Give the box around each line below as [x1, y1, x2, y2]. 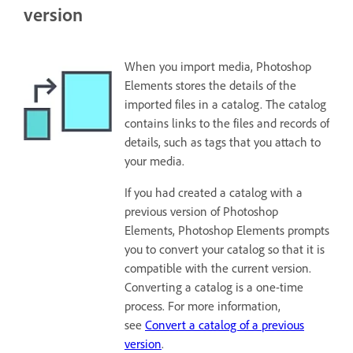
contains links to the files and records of [124, 115, 329, 131]
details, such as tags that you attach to [124, 134, 321, 150]
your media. [124, 153, 188, 169]
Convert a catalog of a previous [145, 317, 304, 333]
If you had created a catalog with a [124, 184, 303, 200]
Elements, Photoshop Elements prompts [124, 222, 329, 238]
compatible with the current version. [124, 260, 311, 276]
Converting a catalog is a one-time [124, 279, 303, 295]
